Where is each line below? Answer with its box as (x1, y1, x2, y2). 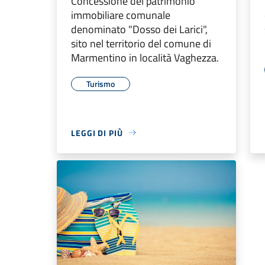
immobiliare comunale (71, 7, 170, 23)
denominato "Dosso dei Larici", (71, 21, 208, 37)
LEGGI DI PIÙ (71, 126, 123, 139)
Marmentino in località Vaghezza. (71, 49, 219, 66)
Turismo (86, 77, 115, 90)
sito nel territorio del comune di (71, 35, 211, 51)
